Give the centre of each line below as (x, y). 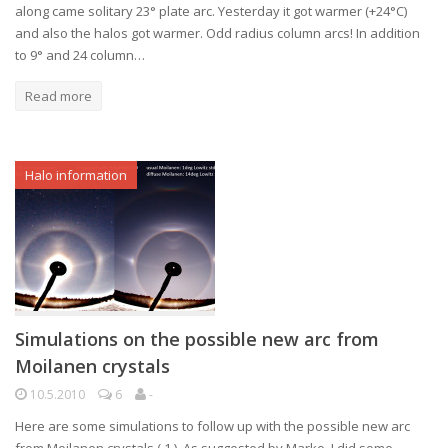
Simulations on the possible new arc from (197, 339)
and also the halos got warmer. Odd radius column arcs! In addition (217, 33)
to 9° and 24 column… (80, 55)
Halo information (76, 175)
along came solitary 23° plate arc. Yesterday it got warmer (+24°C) (211, 11)
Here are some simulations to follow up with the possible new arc (212, 426)
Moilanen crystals (92, 366)
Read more (58, 96)
